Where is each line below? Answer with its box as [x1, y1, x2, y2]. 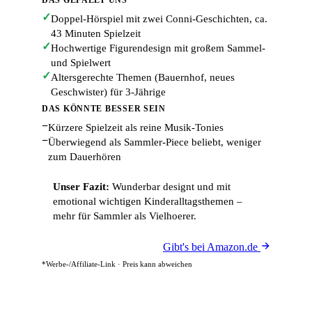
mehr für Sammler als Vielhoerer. [53, 210, 196, 221]
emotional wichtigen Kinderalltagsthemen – [53, 196, 242, 207]
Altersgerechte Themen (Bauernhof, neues [51, 72, 235, 83]
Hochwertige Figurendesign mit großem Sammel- [51, 42, 265, 54]
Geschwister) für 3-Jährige [51, 86, 166, 97]
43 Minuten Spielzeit [51, 28, 141, 39]
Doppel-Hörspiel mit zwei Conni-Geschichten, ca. [51, 13, 267, 24]
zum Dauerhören [48, 151, 121, 162]
